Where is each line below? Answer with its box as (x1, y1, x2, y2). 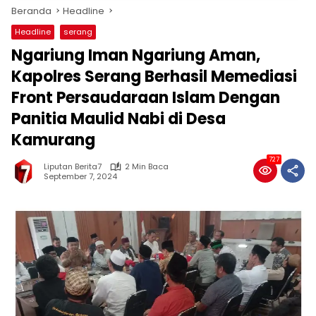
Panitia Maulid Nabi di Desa (11, 108, 226, 130)
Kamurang (11, 129, 95, 151)
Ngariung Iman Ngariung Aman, (11, 44, 260, 66)
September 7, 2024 (44, 170, 117, 182)
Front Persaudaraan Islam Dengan (11, 87, 280, 109)
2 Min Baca (125, 161, 169, 172)
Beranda (11, 4, 51, 18)
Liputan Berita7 (44, 161, 102, 172)
